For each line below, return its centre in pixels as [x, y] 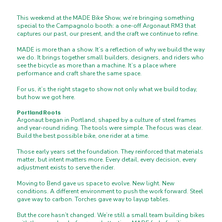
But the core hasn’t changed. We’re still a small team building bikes [111, 215]
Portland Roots [39, 112]
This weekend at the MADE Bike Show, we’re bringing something [106, 18]
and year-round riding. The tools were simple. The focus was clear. [110, 128]
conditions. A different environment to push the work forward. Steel [110, 192]
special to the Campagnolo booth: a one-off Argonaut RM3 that [107, 26]
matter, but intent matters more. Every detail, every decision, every [107, 160]
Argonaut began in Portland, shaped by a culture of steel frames [107, 120]
